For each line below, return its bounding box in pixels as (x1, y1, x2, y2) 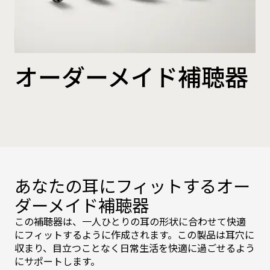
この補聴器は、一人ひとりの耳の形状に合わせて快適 (14, 214, 246, 228)
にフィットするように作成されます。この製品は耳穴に (14, 227, 254, 242)
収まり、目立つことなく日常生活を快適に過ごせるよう (14, 240, 255, 255)
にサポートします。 (14, 254, 100, 268)
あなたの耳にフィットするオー (14, 173, 250, 198)
